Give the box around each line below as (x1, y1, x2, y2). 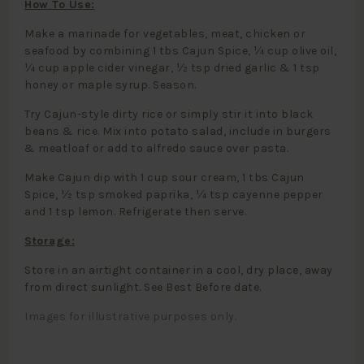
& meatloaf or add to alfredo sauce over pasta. (24, 141, 288, 156)
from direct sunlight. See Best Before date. (24, 280, 262, 295)
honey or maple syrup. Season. (24, 78, 197, 93)
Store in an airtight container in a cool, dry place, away (24, 263, 333, 278)
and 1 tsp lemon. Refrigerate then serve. (24, 205, 246, 219)
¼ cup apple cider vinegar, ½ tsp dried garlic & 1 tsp (24, 61, 320, 76)
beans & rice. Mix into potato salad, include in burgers (24, 124, 331, 139)
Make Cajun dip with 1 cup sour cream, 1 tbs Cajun (24, 171, 305, 185)
